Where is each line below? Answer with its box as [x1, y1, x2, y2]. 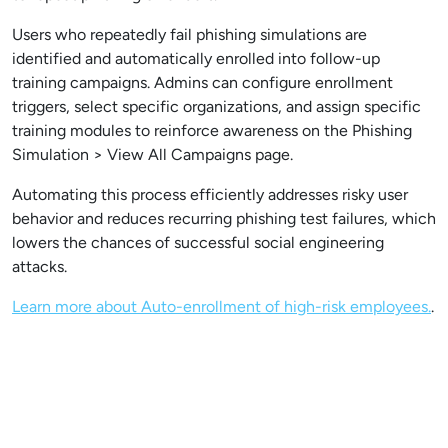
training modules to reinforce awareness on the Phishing [12, 121, 412, 141]
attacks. [12, 257, 67, 277]
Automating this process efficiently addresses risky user [12, 185, 408, 205]
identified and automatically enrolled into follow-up [12, 49, 380, 69]
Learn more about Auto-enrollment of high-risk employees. [12, 297, 431, 317]
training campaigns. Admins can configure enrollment [12, 73, 393, 93]
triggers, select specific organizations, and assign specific [12, 97, 421, 117]
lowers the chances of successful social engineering [12, 233, 384, 253]
